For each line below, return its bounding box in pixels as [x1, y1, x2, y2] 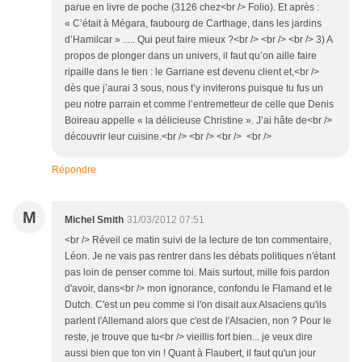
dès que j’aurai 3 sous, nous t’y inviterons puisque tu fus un [65, 82, 323, 95]
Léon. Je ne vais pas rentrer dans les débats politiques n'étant [65, 250, 335, 263]
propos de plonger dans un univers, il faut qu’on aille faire [65, 50, 317, 62]
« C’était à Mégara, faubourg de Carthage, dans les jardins [65, 18, 322, 30]
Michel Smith [65, 214, 124, 226]
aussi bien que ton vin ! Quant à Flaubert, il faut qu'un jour [65, 347, 316, 360]
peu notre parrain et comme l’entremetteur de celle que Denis [65, 99, 334, 111]
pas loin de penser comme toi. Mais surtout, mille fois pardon [65, 267, 330, 279]
